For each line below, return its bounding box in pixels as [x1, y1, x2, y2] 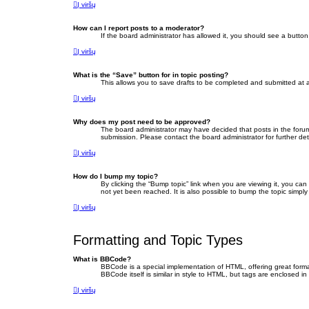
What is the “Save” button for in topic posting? [73, 71, 228, 79]
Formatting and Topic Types [73, 232, 243, 248]
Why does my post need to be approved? [73, 118, 210, 126]
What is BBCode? [73, 255, 131, 263]
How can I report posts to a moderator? [73, 24, 204, 32]
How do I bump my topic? [73, 172, 158, 181]
